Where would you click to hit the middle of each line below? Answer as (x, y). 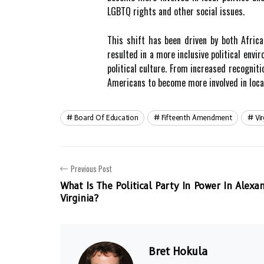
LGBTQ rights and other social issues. (176, 11)
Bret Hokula (178, 252)
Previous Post (91, 169)
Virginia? (79, 198)
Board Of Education (106, 118)
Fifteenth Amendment (197, 118)
